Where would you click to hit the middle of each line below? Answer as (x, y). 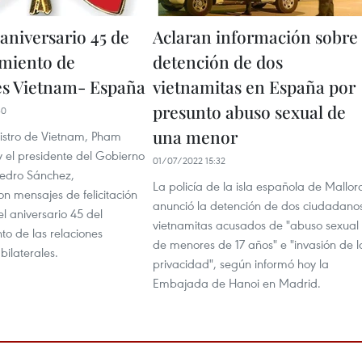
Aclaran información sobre (255, 36)
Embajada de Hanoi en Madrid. (237, 282)
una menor (195, 136)
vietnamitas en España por (254, 86)
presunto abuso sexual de (249, 111)
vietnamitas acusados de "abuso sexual (256, 224)
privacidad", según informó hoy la (241, 263)
